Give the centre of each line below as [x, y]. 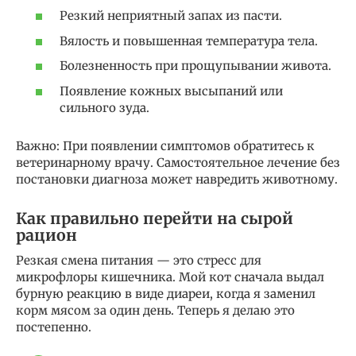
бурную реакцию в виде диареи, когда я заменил [166, 293]
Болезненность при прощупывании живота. [195, 66]
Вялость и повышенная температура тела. [189, 41]
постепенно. [54, 327]
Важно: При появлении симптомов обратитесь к [165, 145]
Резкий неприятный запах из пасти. [171, 16]
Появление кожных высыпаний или [171, 91]
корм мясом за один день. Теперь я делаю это [155, 310]
